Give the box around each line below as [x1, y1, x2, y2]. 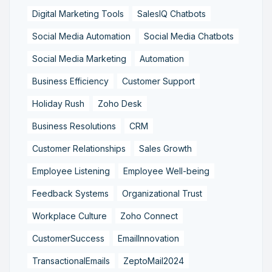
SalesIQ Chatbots [137, 8, 206, 19]
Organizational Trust [122, 188, 202, 199]
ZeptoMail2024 [123, 255, 184, 266]
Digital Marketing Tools [32, 8, 124, 19]
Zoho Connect [120, 210, 178, 221]
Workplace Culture [32, 210, 107, 221]
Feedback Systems [32, 188, 109, 199]
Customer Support [122, 75, 195, 86]
